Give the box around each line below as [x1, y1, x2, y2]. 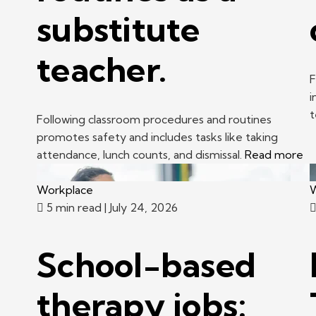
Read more [245, 147, 303, 162]
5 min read [44, 200, 104, 214]
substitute [37, 8, 200, 50]
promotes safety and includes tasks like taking [37, 129, 278, 144]
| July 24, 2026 [104, 200, 178, 214]
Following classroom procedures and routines [37, 111, 272, 126]
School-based [37, 243, 256, 286]
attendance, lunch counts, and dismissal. [37, 147, 242, 162]
